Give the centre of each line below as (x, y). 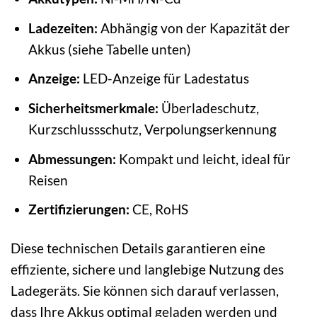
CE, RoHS (158, 209)
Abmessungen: (72, 158)
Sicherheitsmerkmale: (93, 108)
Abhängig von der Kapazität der (194, 28)
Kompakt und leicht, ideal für (203, 158)
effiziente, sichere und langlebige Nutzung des (147, 269)
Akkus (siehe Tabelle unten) (109, 49)
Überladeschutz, (208, 108)
